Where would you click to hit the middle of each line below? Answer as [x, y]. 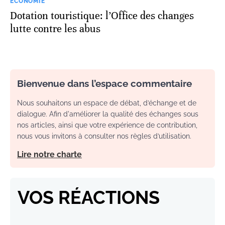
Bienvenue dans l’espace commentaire [104, 84]
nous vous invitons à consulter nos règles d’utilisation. [104, 136]
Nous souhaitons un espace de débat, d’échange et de [107, 103]
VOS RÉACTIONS [89, 198]
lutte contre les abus [55, 29]
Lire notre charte [49, 155]
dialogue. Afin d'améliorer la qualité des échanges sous [108, 114]
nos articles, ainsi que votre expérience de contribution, [107, 125]
